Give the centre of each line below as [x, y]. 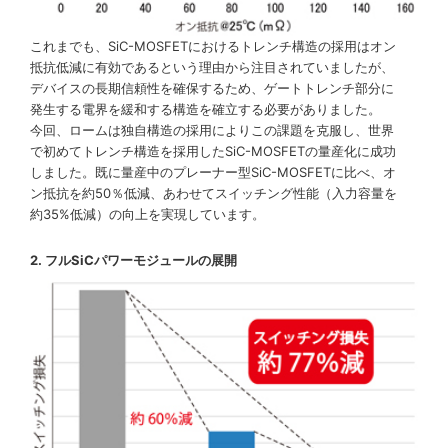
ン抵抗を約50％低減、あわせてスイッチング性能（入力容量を [213, 193]
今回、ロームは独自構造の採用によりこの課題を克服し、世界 [212, 130]
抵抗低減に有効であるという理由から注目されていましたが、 [212, 67]
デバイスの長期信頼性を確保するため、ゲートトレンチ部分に [212, 88]
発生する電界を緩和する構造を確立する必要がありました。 [205, 109]
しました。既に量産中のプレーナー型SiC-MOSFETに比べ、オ [213, 172]
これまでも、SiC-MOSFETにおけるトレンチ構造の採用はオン [213, 46]
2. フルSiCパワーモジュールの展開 [133, 260]
